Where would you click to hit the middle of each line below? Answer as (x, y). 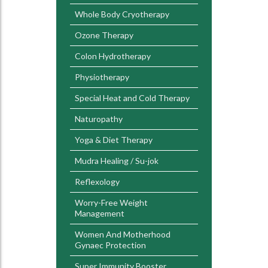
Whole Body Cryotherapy (122, 14)
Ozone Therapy (104, 35)
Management (100, 213)
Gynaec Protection (110, 245)
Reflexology (97, 182)
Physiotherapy (102, 77)
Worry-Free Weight (111, 202)
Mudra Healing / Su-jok (117, 161)
